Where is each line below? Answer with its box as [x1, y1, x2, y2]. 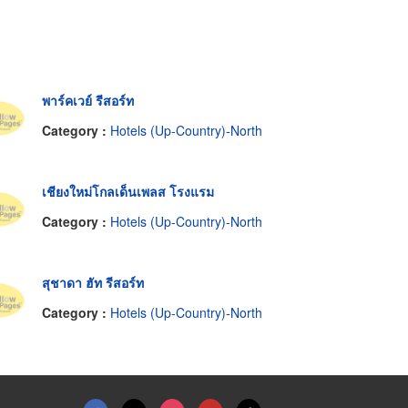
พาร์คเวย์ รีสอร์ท [41, 90, 134, 109]
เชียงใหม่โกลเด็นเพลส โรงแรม [41, 181, 214, 200]
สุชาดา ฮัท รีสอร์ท [41, 272, 144, 291]
